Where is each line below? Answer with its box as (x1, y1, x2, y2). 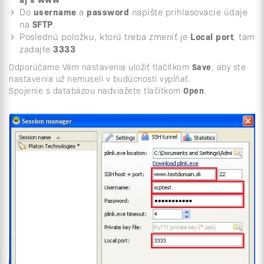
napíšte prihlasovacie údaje (129, 5, 247, 18)
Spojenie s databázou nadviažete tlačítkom (9, 84, 183, 97)
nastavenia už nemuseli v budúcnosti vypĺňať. (9, 72, 191, 85)
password (87, 5, 129, 18)
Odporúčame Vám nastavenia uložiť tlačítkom (9, 61, 192, 73)
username (33, 5, 77, 18)
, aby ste (211, 61, 246, 73)
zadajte (19, 42, 53, 55)
